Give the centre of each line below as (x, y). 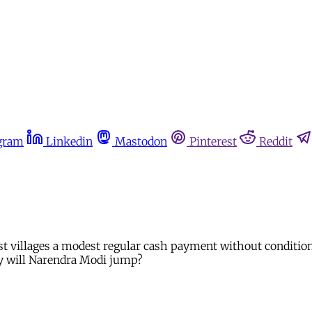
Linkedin (69, 141)
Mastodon (141, 141)
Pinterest (213, 141)
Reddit (276, 141)
